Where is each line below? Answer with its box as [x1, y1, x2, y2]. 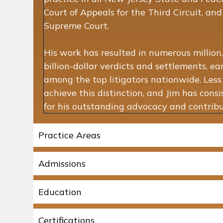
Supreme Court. [44, 19, 109, 31]
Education [38, 186, 82, 198]
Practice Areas [38, 129, 101, 141]
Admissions [38, 157, 86, 169]
